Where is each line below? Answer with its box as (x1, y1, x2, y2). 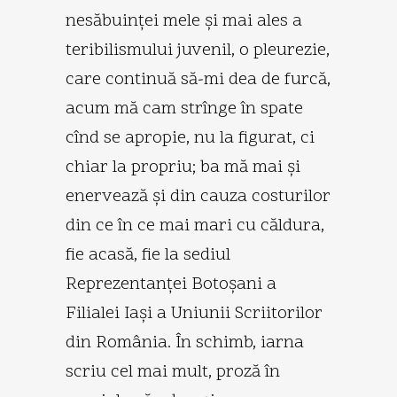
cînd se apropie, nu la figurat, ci (66, 125, 315, 151)
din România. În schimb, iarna (66, 330, 304, 355)
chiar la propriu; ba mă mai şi (66, 154, 300, 180)
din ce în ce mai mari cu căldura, (66, 213, 324, 238)
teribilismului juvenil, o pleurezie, (66, 37, 330, 63)
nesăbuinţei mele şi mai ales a (66, 8, 302, 34)
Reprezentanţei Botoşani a (66, 271, 276, 297)
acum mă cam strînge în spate (66, 96, 303, 121)
